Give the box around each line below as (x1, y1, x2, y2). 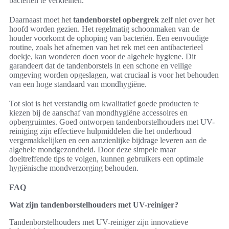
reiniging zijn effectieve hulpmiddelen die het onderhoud (9, 127, 191, 135)
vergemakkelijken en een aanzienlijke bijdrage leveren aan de (9, 136, 207, 145)
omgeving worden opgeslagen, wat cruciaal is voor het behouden (9, 71, 219, 79)
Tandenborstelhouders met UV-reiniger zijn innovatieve (9, 218, 188, 226)
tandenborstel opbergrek (73, 15, 159, 24)
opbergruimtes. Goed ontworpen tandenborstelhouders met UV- (9, 118, 215, 126)
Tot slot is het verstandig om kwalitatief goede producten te (9, 99, 199, 108)
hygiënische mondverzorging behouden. (9, 164, 139, 172)
